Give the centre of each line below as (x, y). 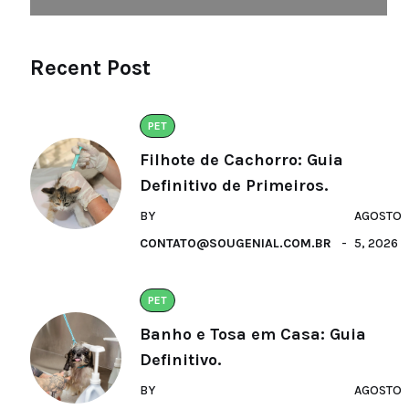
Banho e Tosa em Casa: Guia (253, 334)
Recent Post (90, 67)
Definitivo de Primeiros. (234, 185)
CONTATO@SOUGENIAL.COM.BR (236, 243)
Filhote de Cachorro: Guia (241, 159)
